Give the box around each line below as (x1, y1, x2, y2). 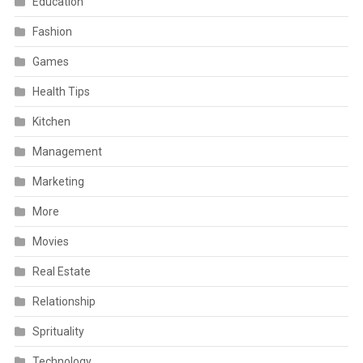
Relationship (32, 295, 96, 308)
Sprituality (32, 325, 84, 338)
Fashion (32, 25, 72, 38)
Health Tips (32, 85, 90, 98)
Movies (32, 235, 69, 248)
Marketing (32, 175, 84, 188)
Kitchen (32, 115, 70, 128)
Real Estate (32, 265, 91, 278)
